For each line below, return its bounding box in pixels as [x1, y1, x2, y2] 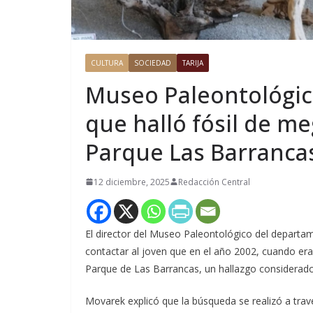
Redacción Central [178, 175, 250, 188]
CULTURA [91, 57, 123, 68]
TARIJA [182, 57, 203, 68]
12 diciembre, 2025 [94, 175, 170, 188]
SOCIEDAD [134, 57, 171, 68]
